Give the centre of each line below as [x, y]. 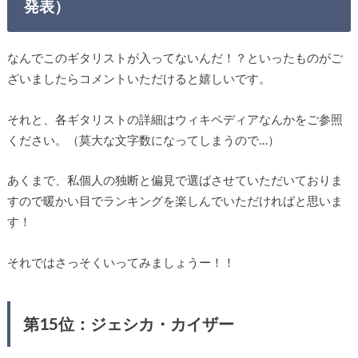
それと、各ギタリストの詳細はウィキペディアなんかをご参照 [175, 119]
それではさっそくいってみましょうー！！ [121, 262]
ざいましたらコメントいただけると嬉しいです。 [139, 79]
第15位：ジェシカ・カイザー [128, 323]
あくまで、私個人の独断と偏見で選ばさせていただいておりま [175, 180]
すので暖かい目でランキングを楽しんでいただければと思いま [175, 201]
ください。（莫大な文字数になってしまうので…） [143, 139]
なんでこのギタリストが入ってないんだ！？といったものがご [175, 58]
